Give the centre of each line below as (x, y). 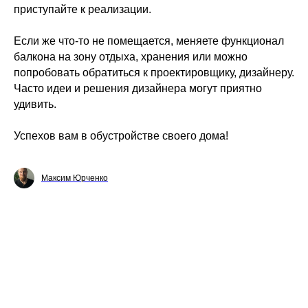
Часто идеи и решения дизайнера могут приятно (138, 88)
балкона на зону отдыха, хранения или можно (131, 57)
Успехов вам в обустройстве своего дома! (121, 136)
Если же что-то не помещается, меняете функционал (149, 41)
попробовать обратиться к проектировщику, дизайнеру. (154, 73)
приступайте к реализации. (84, 9)
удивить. (35, 104)
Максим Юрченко (75, 178)
